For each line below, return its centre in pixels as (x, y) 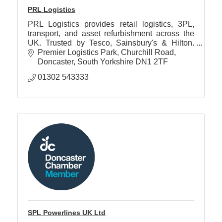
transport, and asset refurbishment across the (111, 33)
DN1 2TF (152, 62)
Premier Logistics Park (77, 53)
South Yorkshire (105, 62)
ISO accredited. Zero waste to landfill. (93, 52)
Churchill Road (147, 53)
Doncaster (55, 62)
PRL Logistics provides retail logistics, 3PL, (111, 24)
